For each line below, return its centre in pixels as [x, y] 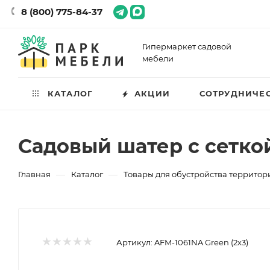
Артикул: [134, 242]
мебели [158, 58]
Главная [34, 174]
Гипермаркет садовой [187, 46]
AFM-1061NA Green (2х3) [201, 242]
